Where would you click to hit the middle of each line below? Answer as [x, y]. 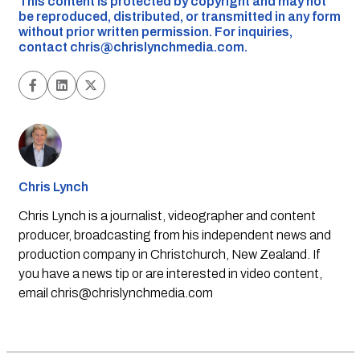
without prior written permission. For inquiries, [155, 32]
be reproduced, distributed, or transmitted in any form [179, 16]
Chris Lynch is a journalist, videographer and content [167, 216]
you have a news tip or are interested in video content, [170, 274]
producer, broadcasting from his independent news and [174, 235]
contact [44, 47]
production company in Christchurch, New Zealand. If [169, 254]
